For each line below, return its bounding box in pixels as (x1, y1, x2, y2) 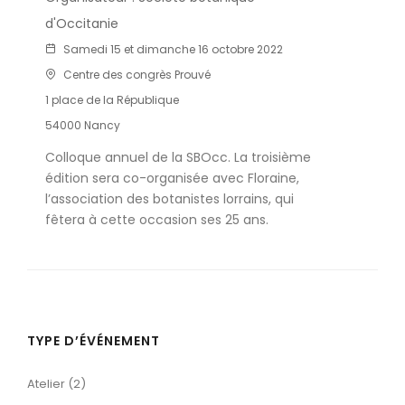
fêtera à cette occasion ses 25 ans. (45, 211, 268, 229)
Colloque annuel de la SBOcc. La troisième (45, 148, 311, 166)
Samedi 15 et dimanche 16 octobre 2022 (61, 42, 283, 57)
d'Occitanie (45, 14, 118, 33)
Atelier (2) (27, 375, 86, 392)
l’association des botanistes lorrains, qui (45, 190, 294, 208)
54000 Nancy (45, 118, 120, 133)
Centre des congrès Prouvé (61, 67, 211, 82)
